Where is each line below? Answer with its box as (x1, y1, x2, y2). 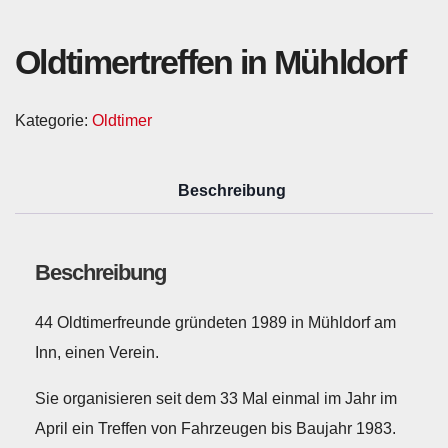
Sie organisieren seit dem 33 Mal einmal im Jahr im (35, 389, 397, 407)
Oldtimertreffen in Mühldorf (15, 43, 406, 81)
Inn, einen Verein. (35, 343, 159, 361)
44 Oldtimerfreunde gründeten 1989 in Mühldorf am (35, 313, 396, 331)
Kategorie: (15, 112, 92, 130)
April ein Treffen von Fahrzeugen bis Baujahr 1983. (35, 419, 396, 437)
